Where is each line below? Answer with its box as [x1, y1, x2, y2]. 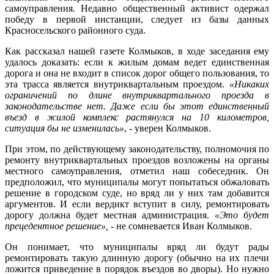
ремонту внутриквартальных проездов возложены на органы [5, 155, 269, 166]
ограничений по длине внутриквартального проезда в [5, 90, 269, 101]
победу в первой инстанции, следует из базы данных [5, 14, 269, 25]
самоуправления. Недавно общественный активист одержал [5, 3, 269, 14]
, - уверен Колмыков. [124, 123, 211, 134]
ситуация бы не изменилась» [5, 123, 124, 134]
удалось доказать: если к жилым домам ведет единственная [5, 57, 269, 68]
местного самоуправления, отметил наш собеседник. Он [5, 166, 269, 177]
